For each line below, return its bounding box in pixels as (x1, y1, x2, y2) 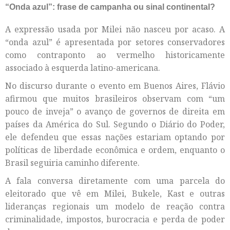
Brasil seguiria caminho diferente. (5, 157, 140, 169)
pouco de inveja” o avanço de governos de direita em (5, 106, 225, 118)
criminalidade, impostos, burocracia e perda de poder (5, 214, 225, 225)
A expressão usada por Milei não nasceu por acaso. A (5, 24, 225, 35)
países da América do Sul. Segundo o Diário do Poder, (5, 119, 225, 130)
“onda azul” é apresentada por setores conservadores (5, 36, 225, 48)
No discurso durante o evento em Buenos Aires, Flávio (5, 80, 225, 92)
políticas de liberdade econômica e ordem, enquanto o (5, 144, 225, 156)
